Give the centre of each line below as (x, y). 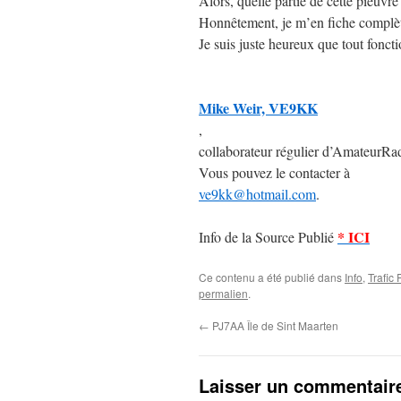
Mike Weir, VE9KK (258, 108)
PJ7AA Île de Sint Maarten (274, 325)
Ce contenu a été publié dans (272, 277)
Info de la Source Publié (268, 237)
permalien (223, 293)
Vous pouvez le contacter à (274, 172)
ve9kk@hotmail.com (257, 194)
